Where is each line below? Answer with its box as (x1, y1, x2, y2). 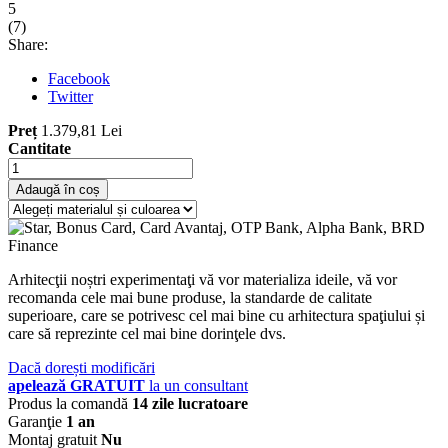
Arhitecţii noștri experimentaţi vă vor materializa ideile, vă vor (8, 271, 397, 289)
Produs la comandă (8, 395, 128, 413)
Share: (8, 36, 48, 54)
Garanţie (8, 413, 62, 431)
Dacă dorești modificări (8, 359, 155, 377)
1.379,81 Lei (37, 122, 122, 140)
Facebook (48, 70, 110, 88)
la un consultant (145, 377, 248, 395)
